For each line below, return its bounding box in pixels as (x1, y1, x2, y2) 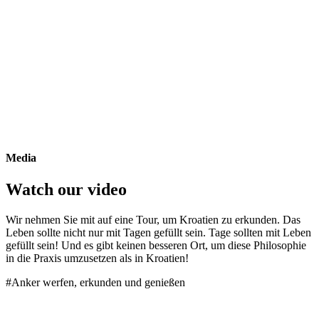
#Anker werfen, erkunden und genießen (6, 276, 185, 288)
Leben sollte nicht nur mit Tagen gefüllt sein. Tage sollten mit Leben (6, 226, 311, 239)
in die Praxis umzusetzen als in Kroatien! (6, 251, 189, 264)
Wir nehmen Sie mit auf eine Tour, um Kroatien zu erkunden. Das (6, 213, 300, 226)
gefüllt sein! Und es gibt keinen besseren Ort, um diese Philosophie (6, 239, 306, 251)
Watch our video (6, 179, 127, 199)
